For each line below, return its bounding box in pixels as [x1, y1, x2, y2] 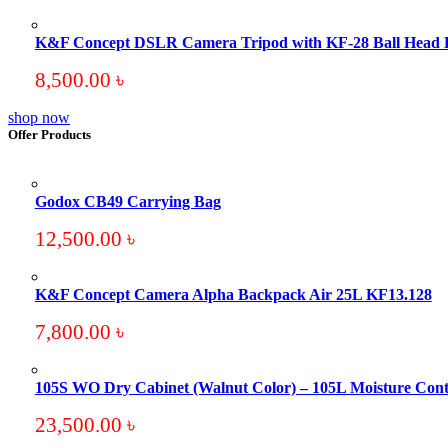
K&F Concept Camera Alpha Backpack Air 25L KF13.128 [34, 286, 432, 303]
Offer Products [8, 127, 92, 142]
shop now [8, 109, 71, 126]
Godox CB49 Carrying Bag [34, 193, 221, 210]
